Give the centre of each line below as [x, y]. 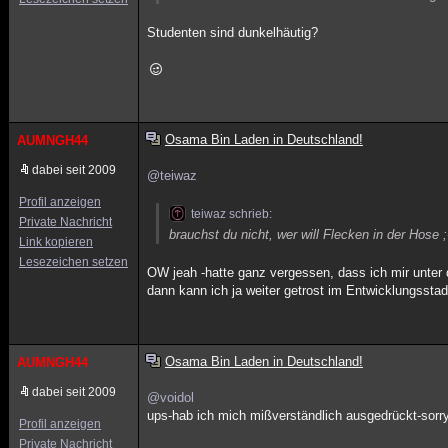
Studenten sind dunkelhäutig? [233, 32]
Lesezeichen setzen [73, 262]
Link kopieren [56, 242]
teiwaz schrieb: [232, 214]
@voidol [171, 397]
